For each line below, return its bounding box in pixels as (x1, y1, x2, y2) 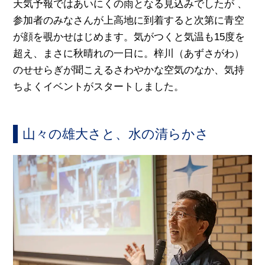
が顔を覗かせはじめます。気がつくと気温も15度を (13, 31, 245, 43)
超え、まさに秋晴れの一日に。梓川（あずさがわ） (13, 47, 245, 59)
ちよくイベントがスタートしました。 (13, 80, 185, 92)
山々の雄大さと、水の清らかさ (22, 126, 209, 141)
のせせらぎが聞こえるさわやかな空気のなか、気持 (13, 64, 245, 76)
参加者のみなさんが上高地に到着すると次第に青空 (13, 14, 245, 26)
